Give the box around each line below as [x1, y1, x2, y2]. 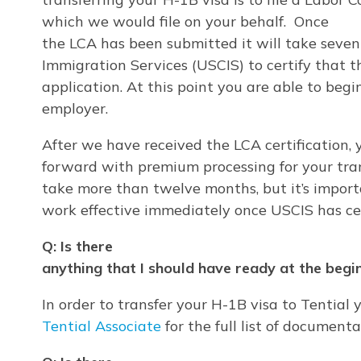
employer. [42, 98, 108, 118]
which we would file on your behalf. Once [42, 11, 329, 31]
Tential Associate [42, 316, 161, 335]
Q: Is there [42, 236, 113, 255]
